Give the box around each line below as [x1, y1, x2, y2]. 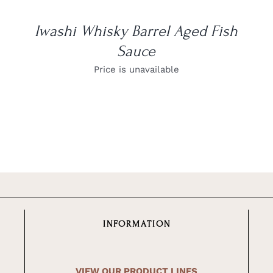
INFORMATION [102, 219, 171, 230]
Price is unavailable [93, 63, 179, 75]
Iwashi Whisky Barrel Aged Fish [35, 21, 238, 40]
